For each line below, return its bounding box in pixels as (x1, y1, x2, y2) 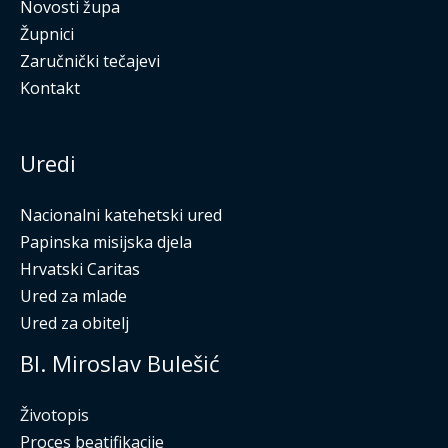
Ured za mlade (20, 284, 127, 307)
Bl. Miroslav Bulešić (20, 347, 220, 378)
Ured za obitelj (20, 311, 129, 334)
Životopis (20, 403, 89, 426)
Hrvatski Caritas (20, 257, 140, 280)
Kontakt (20, 77, 80, 100)
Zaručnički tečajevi (20, 50, 160, 73)
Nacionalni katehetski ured (20, 203, 222, 226)
